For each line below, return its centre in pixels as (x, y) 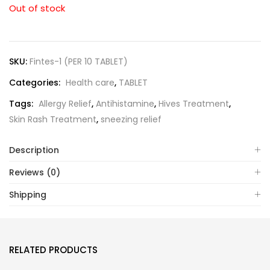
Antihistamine (125, 104)
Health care (90, 83)
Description (34, 150)
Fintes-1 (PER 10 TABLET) (79, 62)
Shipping (28, 195)
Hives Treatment (194, 104)
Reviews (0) (35, 173)
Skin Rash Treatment (53, 120)
